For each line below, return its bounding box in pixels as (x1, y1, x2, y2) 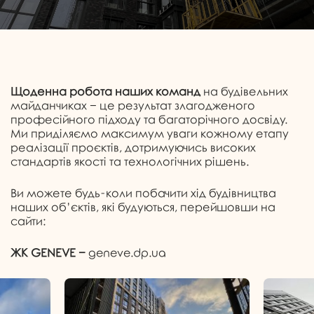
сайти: (11, 216, 46, 228)
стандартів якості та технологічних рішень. (11, 156, 249, 168)
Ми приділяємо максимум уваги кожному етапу (11, 128, 289, 140)
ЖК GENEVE (11, 247, 76, 259)
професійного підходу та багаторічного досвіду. (11, 114, 287, 126)
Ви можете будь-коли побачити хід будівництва (11, 188, 276, 200)
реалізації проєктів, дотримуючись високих (11, 142, 256, 154)
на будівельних (200, 86, 288, 98)
